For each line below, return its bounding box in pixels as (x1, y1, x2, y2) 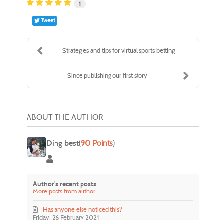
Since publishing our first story (67, 71, 147, 80)
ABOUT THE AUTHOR (27, 112, 103, 122)
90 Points (81, 138, 113, 148)
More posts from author (33, 187, 96, 196)
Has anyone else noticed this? (43, 205, 123, 214)
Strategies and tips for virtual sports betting (62, 46, 175, 55)
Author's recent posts (33, 180, 97, 189)
